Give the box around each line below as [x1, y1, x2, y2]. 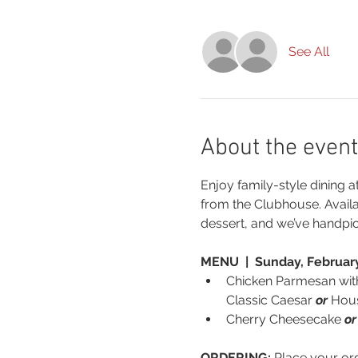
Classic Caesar [225, 292, 316, 308]
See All [288, 44, 329, 59]
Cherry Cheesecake [225, 312, 344, 327]
